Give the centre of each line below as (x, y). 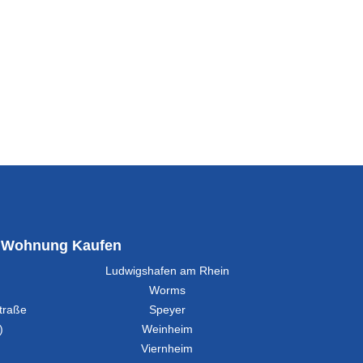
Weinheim (167, 329)
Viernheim (167, 348)
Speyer (167, 310)
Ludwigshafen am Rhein (167, 271)
